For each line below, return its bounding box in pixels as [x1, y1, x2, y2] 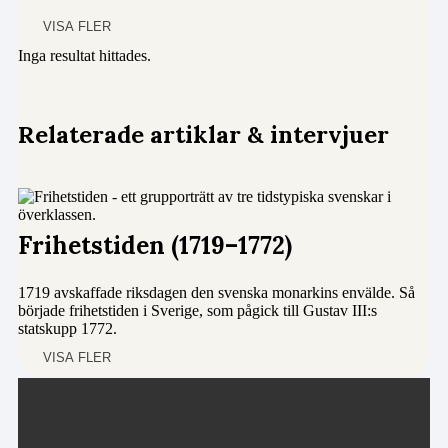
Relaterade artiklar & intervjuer [18, 119, 389, 150]
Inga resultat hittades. [18, 46, 151, 64]
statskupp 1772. [18, 320, 117, 338]
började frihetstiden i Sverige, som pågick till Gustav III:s [18, 302, 377, 320]
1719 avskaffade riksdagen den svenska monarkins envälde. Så [18, 284, 415, 302]
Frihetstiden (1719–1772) [18, 230, 292, 262]
